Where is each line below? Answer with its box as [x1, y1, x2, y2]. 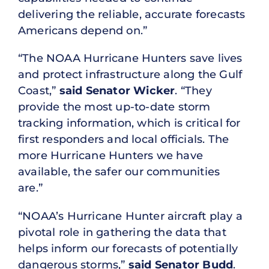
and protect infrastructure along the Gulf [18, 68, 243, 82]
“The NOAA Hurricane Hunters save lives [18, 52, 243, 65]
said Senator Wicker [59, 84, 175, 98]
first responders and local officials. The [18, 133, 229, 147]
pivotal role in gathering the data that [18, 226, 226, 240]
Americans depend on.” [18, 23, 148, 37]
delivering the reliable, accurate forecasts [18, 7, 246, 21]
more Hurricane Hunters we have [18, 149, 204, 163]
